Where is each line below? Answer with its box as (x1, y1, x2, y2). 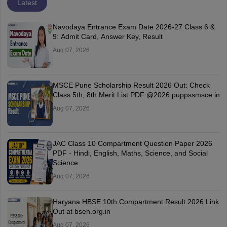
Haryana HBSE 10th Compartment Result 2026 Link (52, 198, 219, 206)
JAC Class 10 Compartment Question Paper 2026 (52, 139, 212, 148)
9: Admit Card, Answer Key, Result (52, 32, 163, 41)
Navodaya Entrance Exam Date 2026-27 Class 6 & (52, 23, 215, 31)
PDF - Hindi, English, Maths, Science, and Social (52, 149, 208, 158)
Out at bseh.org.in (52, 207, 110, 216)
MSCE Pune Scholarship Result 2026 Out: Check (52, 81, 210, 90)
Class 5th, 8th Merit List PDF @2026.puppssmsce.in (52, 91, 220, 99)
